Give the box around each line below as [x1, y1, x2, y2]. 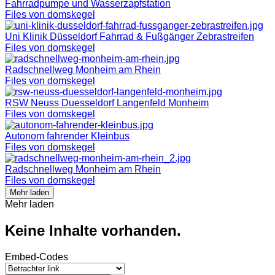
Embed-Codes [5, 251, 68, 262]
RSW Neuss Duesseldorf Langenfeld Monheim [5, 97, 209, 108]
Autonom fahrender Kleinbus [5, 130, 130, 141]
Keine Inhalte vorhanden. [5, 222, 181, 239]
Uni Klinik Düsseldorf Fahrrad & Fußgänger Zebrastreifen [5, 31, 254, 42]
